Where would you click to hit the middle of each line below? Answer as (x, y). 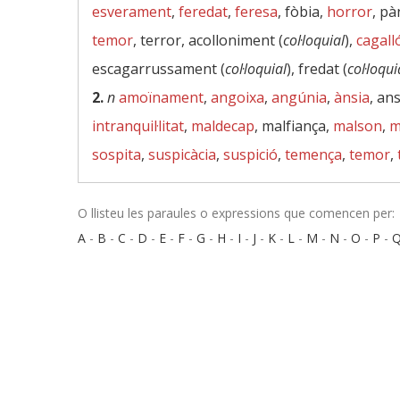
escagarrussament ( (158, 69)
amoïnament (161, 97)
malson (358, 126)
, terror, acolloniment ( (208, 40)
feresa (256, 12)
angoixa (237, 97)
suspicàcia (182, 154)
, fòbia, (302, 12)
